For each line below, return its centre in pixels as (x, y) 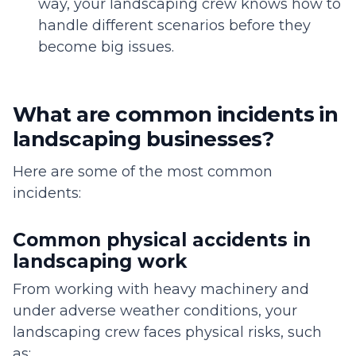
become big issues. (106, 47)
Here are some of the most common (143, 172)
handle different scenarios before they (174, 26)
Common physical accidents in (162, 240)
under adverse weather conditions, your (155, 311)
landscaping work (100, 262)
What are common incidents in (176, 115)
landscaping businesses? (143, 139)
